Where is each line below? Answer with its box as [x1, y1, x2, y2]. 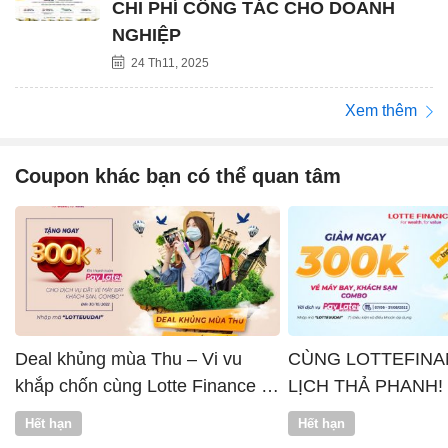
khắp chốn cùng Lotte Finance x [15, 376, 270, 397]
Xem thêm [345, 102, 421, 120]
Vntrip [15, 403, 62, 424]
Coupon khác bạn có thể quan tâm [15, 165, 341, 188]
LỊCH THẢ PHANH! [288, 376, 443, 397]
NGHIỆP [112, 24, 181, 45]
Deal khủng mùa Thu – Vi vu [15, 349, 242, 370]
